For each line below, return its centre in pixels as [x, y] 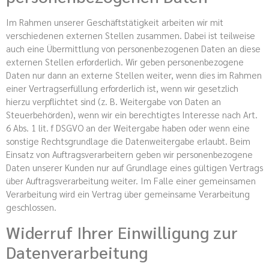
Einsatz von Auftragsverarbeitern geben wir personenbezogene [129, 154]
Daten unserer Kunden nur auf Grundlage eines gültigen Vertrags [134, 167]
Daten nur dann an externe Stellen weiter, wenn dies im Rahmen [134, 74]
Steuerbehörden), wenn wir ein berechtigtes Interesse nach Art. [132, 114]
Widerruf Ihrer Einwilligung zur [122, 231]
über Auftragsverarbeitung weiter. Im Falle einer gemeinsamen [131, 180]
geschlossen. [31, 207]
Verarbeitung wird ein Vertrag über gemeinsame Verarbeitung [128, 193]
